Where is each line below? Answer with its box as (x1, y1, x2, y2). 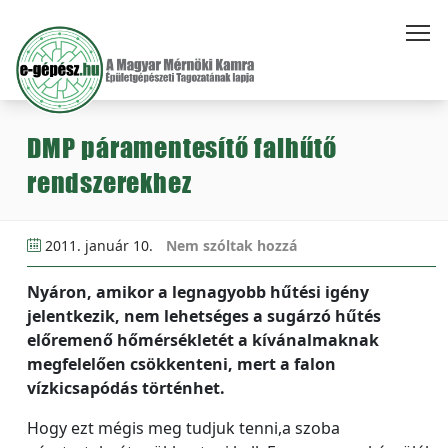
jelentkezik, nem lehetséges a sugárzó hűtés (27, 305, 381, 327)
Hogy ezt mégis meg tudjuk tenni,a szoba (27, 417, 340, 439)
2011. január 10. (41, 236, 157, 255)
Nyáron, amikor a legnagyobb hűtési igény (27, 281, 369, 303)
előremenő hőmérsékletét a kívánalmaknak (27, 329, 379, 351)
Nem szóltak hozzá (166, 236, 297, 255)
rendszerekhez (27, 167, 192, 198)
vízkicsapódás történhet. (27, 377, 225, 399)
